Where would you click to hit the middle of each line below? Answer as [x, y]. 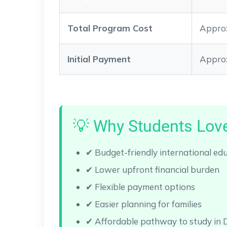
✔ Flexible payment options [140, 186]
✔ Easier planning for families [144, 204]
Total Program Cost [110, 28]
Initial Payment [99, 59]
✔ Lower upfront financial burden [153, 169]
